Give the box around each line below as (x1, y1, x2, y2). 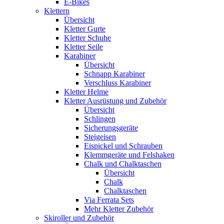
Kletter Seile (64, 42, 103, 51)
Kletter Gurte (64, 24, 105, 33)
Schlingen (84, 114, 115, 123)
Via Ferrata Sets (84, 195, 134, 204)
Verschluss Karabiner (84, 78, 151, 87)
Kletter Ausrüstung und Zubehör (64, 96, 166, 105)
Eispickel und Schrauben (84, 141, 162, 150)
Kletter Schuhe (64, 33, 111, 42)
